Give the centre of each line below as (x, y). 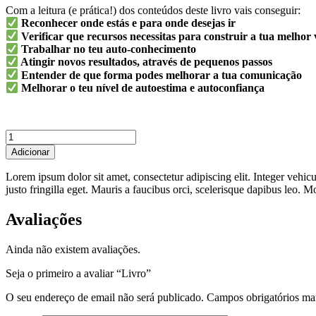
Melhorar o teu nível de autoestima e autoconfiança (142, 88)
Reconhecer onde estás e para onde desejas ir (127, 23)
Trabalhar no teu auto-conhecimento (108, 49)
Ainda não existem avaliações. (73, 250)
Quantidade (31, 135)
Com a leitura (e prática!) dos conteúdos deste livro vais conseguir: (153, 10)
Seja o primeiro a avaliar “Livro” (78, 274)
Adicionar (30, 152)
